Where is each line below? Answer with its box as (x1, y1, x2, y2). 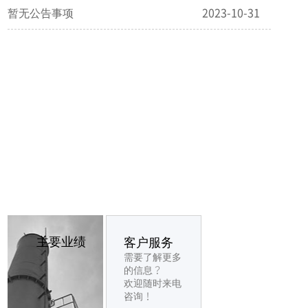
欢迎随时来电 (124, 276, 182, 289)
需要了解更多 (124, 250, 182, 263)
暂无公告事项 (8, 3, 74, 21)
